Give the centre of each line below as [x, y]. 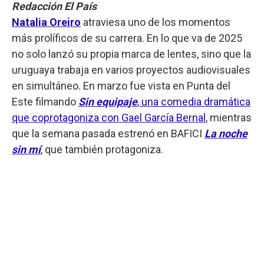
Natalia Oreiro [46, 22]
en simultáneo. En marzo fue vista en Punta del [121, 85]
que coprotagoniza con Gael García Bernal [109, 117]
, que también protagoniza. [102, 149]
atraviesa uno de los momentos [156, 22]
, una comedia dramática [194, 101]
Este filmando [45, 101]
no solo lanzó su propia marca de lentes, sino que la [131, 54]
